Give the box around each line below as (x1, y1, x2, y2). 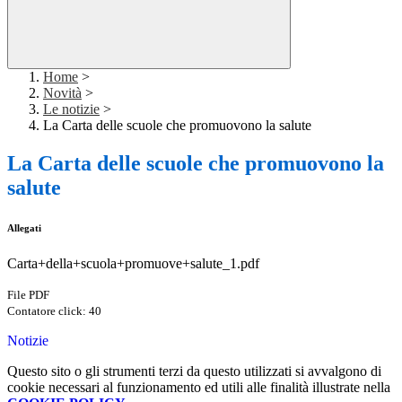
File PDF (7, 288, 49, 302)
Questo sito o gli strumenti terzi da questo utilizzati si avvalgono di (7, 363, 381, 380)
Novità (43, 85, 82, 101)
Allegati (7, 223, 41, 234)
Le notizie (43, 101, 100, 118)
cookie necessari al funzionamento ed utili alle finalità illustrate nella (7, 380, 390, 396)
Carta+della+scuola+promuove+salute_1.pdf (7, 256, 259, 272)
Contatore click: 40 (7, 304, 101, 319)
